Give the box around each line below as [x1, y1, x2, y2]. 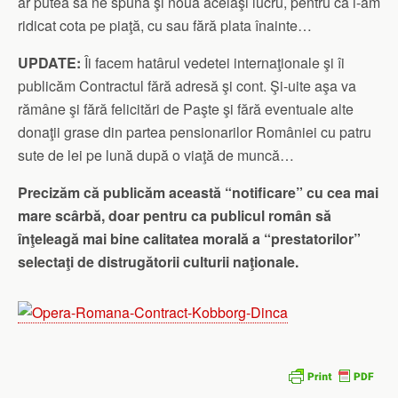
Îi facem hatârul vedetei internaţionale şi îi [81, 52, 345, 73]
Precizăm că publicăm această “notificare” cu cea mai [18, 181, 378, 203]
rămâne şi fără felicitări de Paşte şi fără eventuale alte [18, 98, 354, 119]
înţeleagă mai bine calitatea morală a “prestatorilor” [18, 227, 361, 249]
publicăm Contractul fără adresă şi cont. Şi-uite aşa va [18, 75, 356, 96]
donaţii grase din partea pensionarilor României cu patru [18, 121, 371, 142]
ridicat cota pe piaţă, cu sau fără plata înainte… [18, 14, 312, 36]
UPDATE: [18, 52, 81, 73]
